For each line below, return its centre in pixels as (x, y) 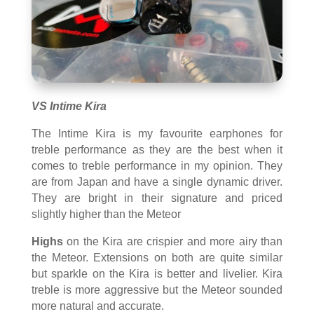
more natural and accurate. (97, 306)
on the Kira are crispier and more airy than (173, 241)
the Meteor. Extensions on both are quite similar (157, 257)
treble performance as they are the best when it (157, 149)
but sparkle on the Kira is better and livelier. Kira (157, 273)
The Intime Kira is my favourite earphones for (157, 133)
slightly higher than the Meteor (106, 214)
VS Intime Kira (69, 106)
